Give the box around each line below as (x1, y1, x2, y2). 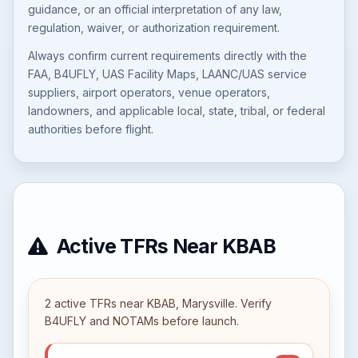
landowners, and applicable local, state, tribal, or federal (28, 104, 325, 117)
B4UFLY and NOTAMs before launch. (45, 314, 239, 328)
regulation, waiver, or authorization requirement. (28, 21, 280, 34)
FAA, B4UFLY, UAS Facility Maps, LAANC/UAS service (28, 67, 307, 81)
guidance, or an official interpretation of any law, (28, 2, 282, 16)
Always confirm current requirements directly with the (28, 49, 307, 62)
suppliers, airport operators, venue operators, (28, 86, 270, 99)
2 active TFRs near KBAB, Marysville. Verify (45, 296, 272, 310)
